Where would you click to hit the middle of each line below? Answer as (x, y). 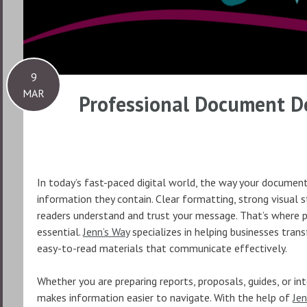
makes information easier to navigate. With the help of (165, 297)
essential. (60, 232)
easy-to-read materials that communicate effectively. (162, 248)
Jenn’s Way (106, 232)
